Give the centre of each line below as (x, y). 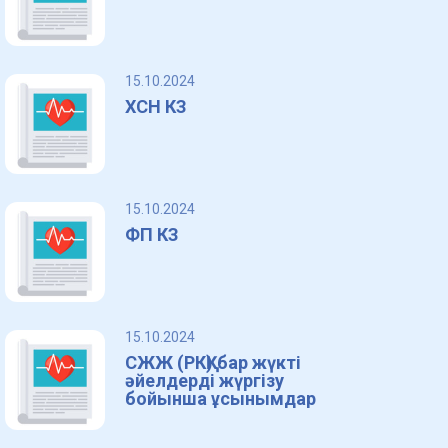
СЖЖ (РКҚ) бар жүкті (213, 362)
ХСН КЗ (156, 106)
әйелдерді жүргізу (205, 380)
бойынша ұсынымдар (221, 398)
